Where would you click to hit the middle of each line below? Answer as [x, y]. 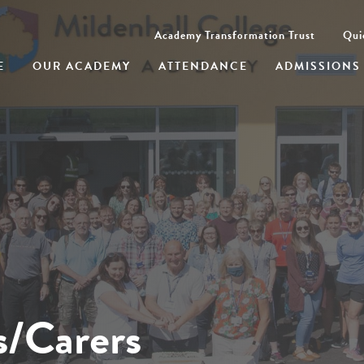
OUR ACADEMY [82, 66]
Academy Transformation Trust [235, 35]
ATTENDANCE [204, 66]
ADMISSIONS [318, 66]
